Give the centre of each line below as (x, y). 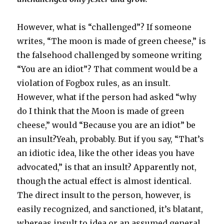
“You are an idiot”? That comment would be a (107, 69)
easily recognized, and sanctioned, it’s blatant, (110, 209)
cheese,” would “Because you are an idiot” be (106, 125)
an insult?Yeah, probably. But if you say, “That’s (111, 139)
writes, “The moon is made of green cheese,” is (112, 41)
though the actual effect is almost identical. (104, 181)
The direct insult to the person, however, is (104, 195)
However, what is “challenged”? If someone (104, 27)
